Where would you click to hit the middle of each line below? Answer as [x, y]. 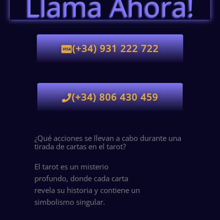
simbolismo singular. [70, 202]
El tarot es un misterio [71, 166]
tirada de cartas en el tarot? [80, 146]
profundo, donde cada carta [81, 178]
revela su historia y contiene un [87, 190]
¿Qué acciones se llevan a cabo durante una [108, 138]
